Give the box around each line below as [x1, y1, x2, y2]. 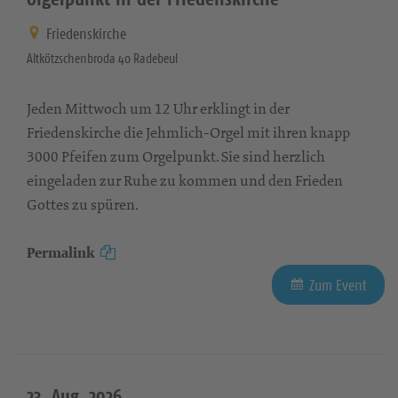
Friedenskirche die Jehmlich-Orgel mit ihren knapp [27, 122, 350, 142]
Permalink [27, 242, 95, 263]
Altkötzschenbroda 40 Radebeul [27, 49, 178, 67]
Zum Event [309, 275, 367, 295]
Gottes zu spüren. [27, 194, 139, 214]
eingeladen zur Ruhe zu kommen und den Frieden [27, 170, 343, 190]
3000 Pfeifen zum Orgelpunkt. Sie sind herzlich [27, 146, 325, 166]
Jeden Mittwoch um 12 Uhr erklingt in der [27, 98, 290, 118]
